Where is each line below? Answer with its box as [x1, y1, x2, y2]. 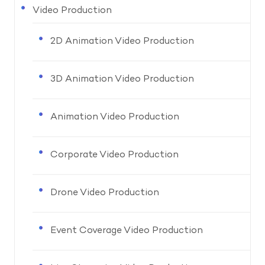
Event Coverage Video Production [50, 226, 203, 236]
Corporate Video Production [50, 150, 179, 160]
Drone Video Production [50, 188, 159, 198]
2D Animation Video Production [50, 37, 194, 47]
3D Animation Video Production [50, 75, 194, 85]
